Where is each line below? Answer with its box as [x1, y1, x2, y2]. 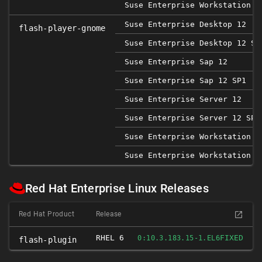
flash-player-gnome [19, 23, 106, 33]
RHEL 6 [96, 233, 124, 242]
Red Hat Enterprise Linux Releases [25, 181, 209, 195]
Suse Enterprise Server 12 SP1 [125, 113, 260, 122]
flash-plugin [19, 235, 77, 244]
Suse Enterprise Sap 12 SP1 [125, 76, 246, 85]
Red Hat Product [19, 210, 74, 218]
